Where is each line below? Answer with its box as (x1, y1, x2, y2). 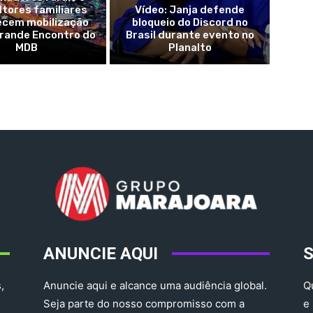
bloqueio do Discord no (131, 15, 248, 29)
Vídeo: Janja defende (135, 3, 245, 16)
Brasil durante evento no (125, 28, 254, 41)
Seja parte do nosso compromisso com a (43, 296, 245, 310)
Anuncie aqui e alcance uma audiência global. (43, 278, 267, 292)
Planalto (168, 41, 212, 54)
